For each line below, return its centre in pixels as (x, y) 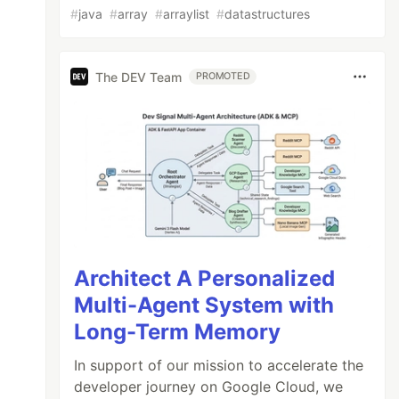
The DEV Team (139, 77)
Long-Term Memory (178, 331)
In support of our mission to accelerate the (219, 365)
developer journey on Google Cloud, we (209, 386)
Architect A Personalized (205, 278)
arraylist (187, 14)
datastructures (268, 14)
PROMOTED (223, 76)
